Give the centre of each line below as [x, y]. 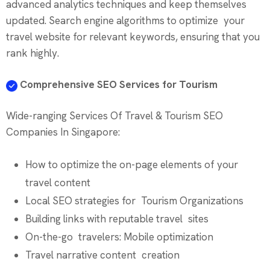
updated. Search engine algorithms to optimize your [125, 21]
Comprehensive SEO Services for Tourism [118, 85]
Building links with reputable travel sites [117, 219]
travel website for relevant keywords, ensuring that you [133, 37]
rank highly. [33, 53]
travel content [58, 183]
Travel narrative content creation [102, 255]
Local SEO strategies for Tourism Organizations [134, 201]
